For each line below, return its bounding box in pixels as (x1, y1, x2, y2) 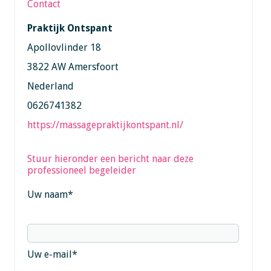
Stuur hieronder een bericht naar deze (27, 152, 194, 165)
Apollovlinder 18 (27, 41, 101, 53)
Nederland (27, 80, 74, 92)
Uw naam (27, 188, 68, 200)
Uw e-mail (27, 248, 72, 260)
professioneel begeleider (27, 164, 136, 176)
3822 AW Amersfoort (27, 60, 119, 73)
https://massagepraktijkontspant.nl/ (27, 119, 183, 131)
